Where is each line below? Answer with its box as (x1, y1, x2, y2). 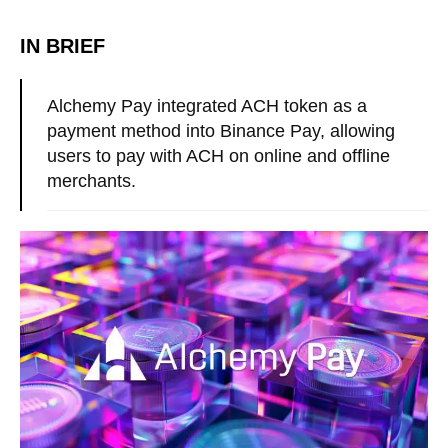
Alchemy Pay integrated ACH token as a (47, 96, 367, 116)
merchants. (47, 171, 136, 191)
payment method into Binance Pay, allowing (47, 121, 395, 141)
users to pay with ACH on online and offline (47, 146, 390, 166)
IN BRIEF (20, 35, 105, 57)
